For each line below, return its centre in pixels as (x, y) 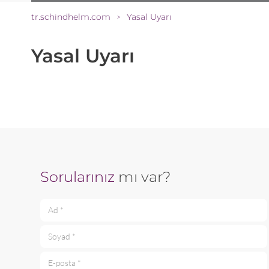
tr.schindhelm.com (71, 17)
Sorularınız (77, 177)
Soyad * (54, 242)
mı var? (143, 177)
